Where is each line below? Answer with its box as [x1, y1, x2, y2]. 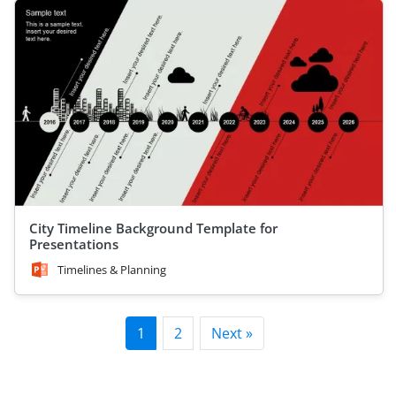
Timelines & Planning [57, 262, 166, 278]
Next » [210, 324, 253, 343]
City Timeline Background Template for [29, 219, 278, 237]
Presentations [29, 235, 118, 253]
